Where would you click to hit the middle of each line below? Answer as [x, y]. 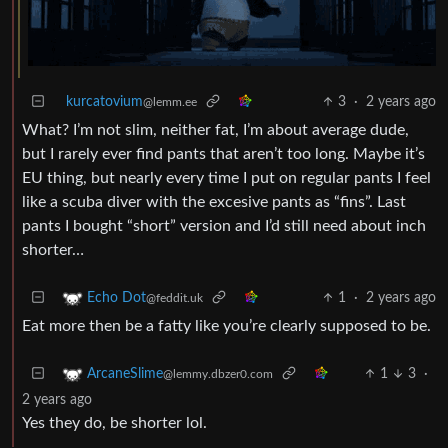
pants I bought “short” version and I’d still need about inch [224, 226]
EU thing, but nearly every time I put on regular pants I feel [226, 178]
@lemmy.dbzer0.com [218, 374]
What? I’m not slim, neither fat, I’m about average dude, [215, 130]
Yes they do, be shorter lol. [114, 423]
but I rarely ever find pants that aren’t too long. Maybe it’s [223, 154]
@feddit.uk [174, 298]
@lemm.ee [170, 102]
